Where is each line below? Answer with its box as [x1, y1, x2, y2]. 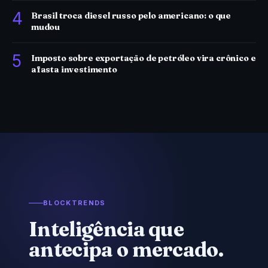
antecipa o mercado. [29, 237, 224, 262]
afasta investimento [31, 64, 117, 75]
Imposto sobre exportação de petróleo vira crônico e [31, 53, 256, 63]
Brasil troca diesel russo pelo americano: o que [31, 10, 232, 21]
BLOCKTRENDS [43, 199, 106, 207]
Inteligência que [29, 217, 184, 242]
